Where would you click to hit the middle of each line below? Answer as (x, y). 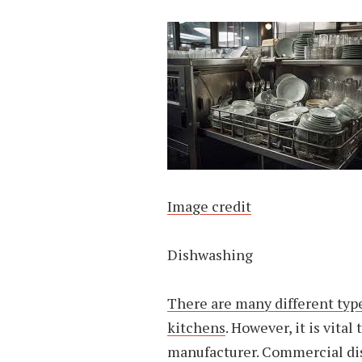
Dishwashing (210, 255)
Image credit (209, 206)
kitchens (196, 327)
